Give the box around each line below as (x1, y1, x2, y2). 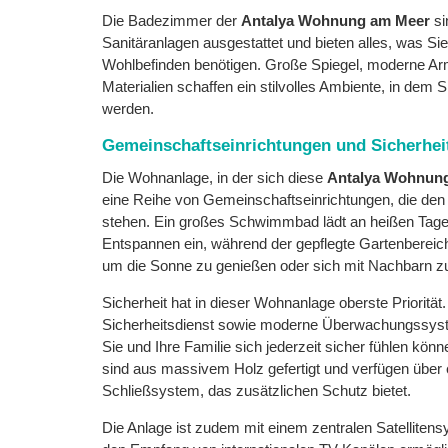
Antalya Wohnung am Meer (241, 12, 430, 29)
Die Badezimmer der (102, 12, 241, 29)
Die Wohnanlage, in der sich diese (102, 169, 327, 186)
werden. (102, 100, 154, 117)
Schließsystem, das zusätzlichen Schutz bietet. (102, 382, 411, 399)
